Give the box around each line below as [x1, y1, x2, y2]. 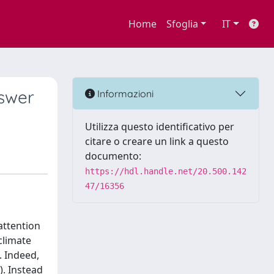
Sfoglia [166, 17, 198, 31]
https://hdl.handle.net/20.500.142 [85, 166, 246, 176]
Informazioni [95, 87, 154, 100]
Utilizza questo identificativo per [85, 120, 234, 133]
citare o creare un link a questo [85, 135, 229, 148]
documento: [85, 149, 141, 163]
